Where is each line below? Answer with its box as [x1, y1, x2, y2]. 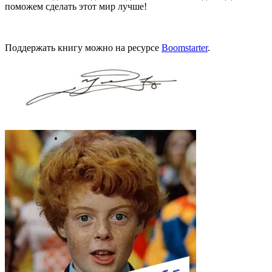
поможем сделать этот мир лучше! [5, 1, 147, 12]
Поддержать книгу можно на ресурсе [5, 42, 161, 53]
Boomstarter [161, 42, 208, 53]
